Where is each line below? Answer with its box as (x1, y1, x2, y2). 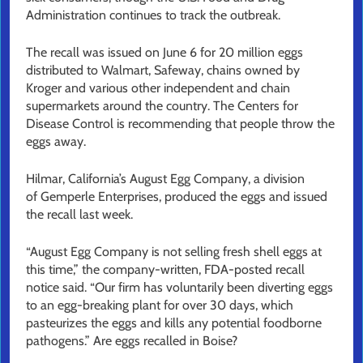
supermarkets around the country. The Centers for (26, 98, 298, 114)
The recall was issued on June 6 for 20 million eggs (26, 45, 303, 61)
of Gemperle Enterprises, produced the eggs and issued (26, 189, 327, 205)
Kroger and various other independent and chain (26, 80, 290, 96)
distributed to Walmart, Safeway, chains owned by (26, 62, 300, 79)
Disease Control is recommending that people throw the (26, 116, 335, 132)
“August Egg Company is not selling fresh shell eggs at (26, 244, 322, 260)
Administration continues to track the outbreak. (26, 7, 280, 23)
